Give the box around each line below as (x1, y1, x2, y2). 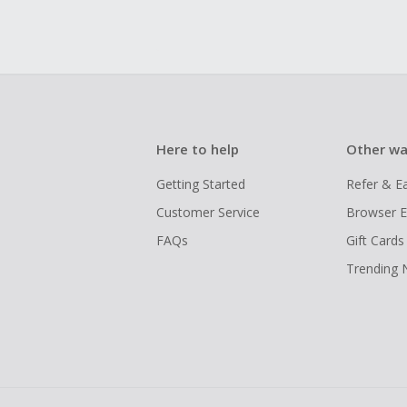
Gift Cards (346, 232, 404, 250)
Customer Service (156, 203, 260, 222)
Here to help (156, 140, 239, 159)
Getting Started (156, 175, 245, 194)
